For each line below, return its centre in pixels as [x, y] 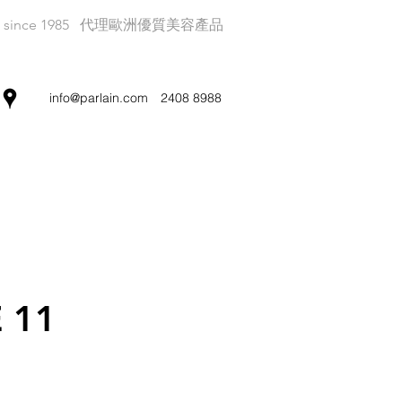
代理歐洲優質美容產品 [152, 25]
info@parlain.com [99, 98]
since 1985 [36, 25]
